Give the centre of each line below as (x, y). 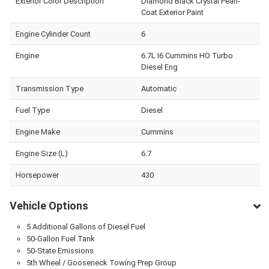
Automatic (159, 88)
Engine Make (38, 131)
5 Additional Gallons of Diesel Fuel (86, 226)
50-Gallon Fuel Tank (60, 238)
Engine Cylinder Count (53, 34)
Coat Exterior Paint (172, 12)
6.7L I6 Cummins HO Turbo (187, 55)
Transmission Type (50, 88)
